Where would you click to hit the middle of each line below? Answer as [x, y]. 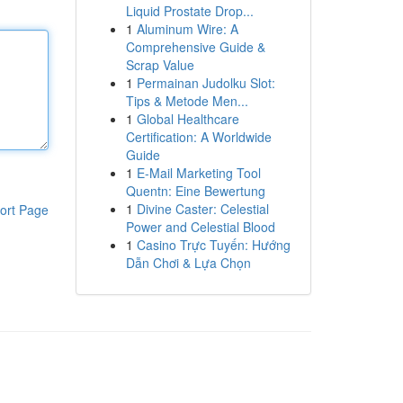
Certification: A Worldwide [198, 137]
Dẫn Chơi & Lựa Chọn [188, 263]
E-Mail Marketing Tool [198, 173]
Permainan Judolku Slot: [206, 83]
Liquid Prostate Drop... [189, 11]
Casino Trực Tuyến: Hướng [213, 245]
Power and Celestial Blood [200, 227]
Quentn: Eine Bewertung [195, 191]
